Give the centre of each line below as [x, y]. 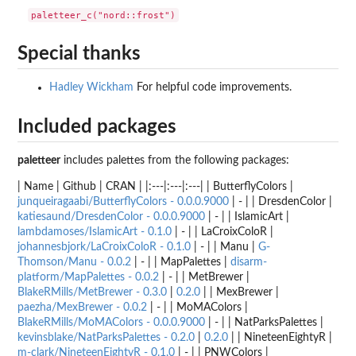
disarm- [249, 262]
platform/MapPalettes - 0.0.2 [88, 277]
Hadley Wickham [91, 88]
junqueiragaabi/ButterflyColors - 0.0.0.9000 [123, 201]
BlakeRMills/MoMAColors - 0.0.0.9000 [111, 322]
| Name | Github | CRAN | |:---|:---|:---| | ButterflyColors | [155, 186]
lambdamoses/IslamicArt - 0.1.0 [95, 232]
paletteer [39, 160]
